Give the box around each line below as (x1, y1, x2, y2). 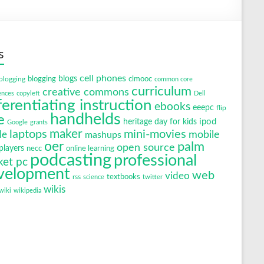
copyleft (16, 90, 40, 97)
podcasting (30, 151, 111, 169)
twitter (143, 173, 163, 180)
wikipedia (14, 187, 41, 194)
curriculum (131, 84, 192, 98)
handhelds (50, 111, 121, 127)
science (83, 173, 104, 180)
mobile (189, 129, 220, 140)
